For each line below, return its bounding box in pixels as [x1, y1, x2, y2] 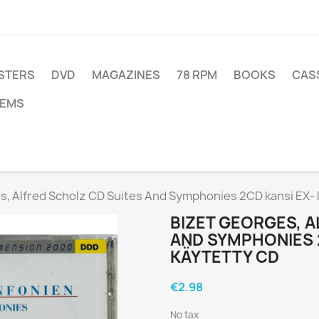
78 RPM [177, 67, 217, 83]
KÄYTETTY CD [170, 246, 279, 268]
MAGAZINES [92, 67, 160, 83]
